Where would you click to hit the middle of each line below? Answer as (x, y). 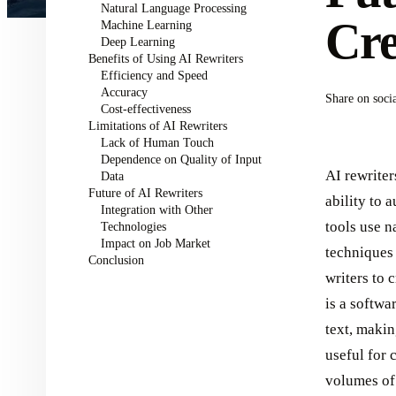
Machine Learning (146, 25)
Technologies (133, 226)
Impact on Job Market (155, 243)
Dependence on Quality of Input (181, 159)
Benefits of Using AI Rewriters (166, 58)
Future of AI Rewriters (145, 193)
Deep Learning (137, 42)
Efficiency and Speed (154, 75)
